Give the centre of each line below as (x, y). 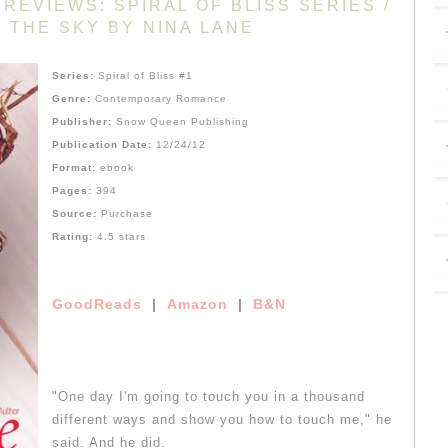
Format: (76, 167)
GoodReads (97, 303)
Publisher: (84, 121)
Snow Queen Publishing (182, 121)
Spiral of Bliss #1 (145, 75)
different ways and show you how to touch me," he (222, 419)
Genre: (73, 98)
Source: (76, 213)
